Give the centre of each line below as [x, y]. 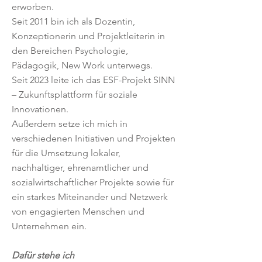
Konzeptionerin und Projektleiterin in [88, 36]
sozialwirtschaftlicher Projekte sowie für [93, 182]
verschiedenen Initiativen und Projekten [94, 138]
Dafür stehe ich [43, 255]
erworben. [33, 7]
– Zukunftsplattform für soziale [75, 94]
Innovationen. [40, 109]
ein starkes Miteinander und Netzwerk [90, 197]
